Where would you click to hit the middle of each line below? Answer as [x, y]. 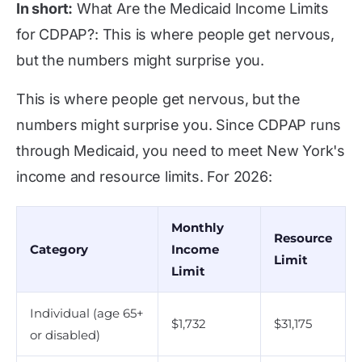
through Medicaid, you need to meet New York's [181, 151]
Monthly [198, 227]
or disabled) [65, 335]
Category [59, 249]
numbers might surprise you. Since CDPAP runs [179, 125]
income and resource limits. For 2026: [144, 177]
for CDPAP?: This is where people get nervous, [175, 34]
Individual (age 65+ [87, 313]
